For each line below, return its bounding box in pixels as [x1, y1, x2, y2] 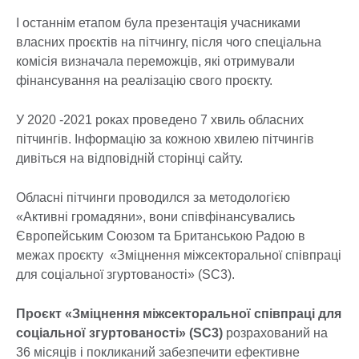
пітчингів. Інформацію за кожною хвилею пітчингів [16, 131, 314, 146]
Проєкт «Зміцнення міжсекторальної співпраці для [16, 306, 341, 321]
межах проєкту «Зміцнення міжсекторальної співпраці [16, 248, 341, 262]
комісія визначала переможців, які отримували [16, 54, 295, 68]
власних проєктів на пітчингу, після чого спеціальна [16, 34, 321, 49]
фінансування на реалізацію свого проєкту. [16, 73, 272, 87]
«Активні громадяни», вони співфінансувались [16, 209, 295, 224]
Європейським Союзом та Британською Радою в [16, 228, 305, 243]
